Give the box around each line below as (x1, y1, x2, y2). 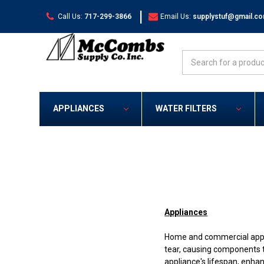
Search (181, 51, 209, 61)
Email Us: (160, 12, 192, 21)
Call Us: (57, 12, 82, 21)
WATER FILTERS (155, 104, 217, 114)
